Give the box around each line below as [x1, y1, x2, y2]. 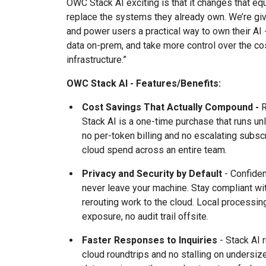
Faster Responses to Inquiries [82, 235, 217, 246]
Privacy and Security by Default [82, 168, 222, 179]
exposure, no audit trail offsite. [82, 211, 208, 222]
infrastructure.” [66, 54, 126, 65]
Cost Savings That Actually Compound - [82, 102, 261, 113]
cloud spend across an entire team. [82, 144, 227, 156]
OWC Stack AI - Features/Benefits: [66, 78, 221, 89]
